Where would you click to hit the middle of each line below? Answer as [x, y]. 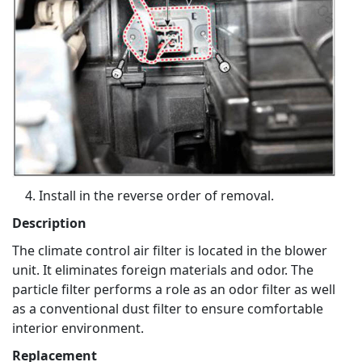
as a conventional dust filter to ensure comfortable [168, 309]
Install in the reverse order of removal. [156, 196]
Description [49, 223]
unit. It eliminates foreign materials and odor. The [163, 270]
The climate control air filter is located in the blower [170, 251]
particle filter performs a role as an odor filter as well [174, 290]
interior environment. [78, 328]
